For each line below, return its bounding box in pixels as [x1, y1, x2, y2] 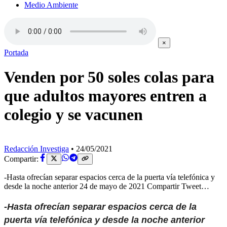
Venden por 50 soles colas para [4, 68, 214, 87]
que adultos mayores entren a [4, 87, 207, 105]
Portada [4, 48, 28, 57]
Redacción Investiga [4, 144, 69, 153]
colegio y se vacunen [4, 105, 143, 124]
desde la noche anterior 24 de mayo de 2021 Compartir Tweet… [4, 182, 209, 191]
